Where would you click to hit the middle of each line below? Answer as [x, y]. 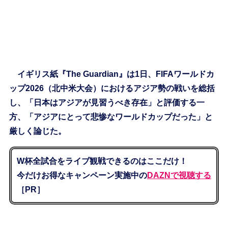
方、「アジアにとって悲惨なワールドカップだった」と [111, 117]
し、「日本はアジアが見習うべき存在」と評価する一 [107, 103]
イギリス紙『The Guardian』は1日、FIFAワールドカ [111, 74]
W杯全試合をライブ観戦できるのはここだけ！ [102, 161]
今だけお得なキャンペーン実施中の [82, 176]
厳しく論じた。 [37, 131]
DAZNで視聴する [179, 176]
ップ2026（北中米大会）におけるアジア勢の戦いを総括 [112, 89]
